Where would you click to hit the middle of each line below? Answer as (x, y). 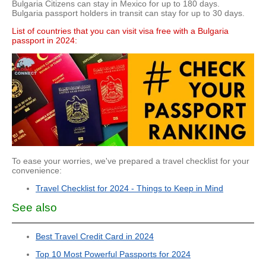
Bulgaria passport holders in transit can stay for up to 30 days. (128, 13)
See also (34, 208)
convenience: (37, 171)
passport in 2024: (45, 41)
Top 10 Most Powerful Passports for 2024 (113, 254)
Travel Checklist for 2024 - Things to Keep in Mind (129, 189)
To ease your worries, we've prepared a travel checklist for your (131, 161)
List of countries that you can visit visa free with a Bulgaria (120, 31)
